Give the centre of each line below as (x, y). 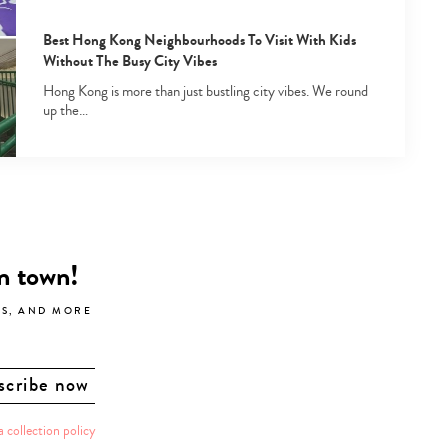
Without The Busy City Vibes (129, 60)
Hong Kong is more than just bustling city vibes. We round (205, 91)
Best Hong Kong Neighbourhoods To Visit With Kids (199, 39)
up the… (65, 110)
